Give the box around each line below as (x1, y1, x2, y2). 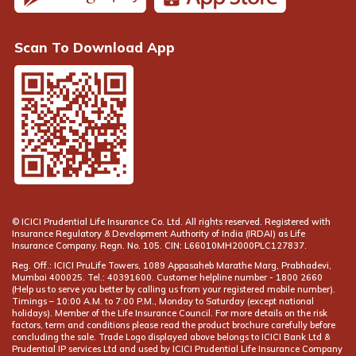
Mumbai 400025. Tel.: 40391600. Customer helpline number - (12, 271, 276, 283)
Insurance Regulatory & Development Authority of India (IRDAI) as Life (12, 227, 305, 239)
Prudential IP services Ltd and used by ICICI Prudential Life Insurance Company (12, 342, 342, 354)
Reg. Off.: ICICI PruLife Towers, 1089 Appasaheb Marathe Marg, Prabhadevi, (12, 259, 331, 271)
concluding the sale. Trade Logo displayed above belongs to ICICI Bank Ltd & (12, 331, 330, 342)
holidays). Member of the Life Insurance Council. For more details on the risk (12, 307, 327, 319)
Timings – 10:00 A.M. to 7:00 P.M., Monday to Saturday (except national (12, 295, 314, 307)
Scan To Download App (14, 38, 175, 56)
